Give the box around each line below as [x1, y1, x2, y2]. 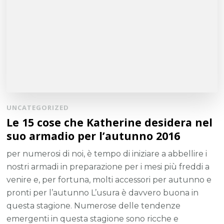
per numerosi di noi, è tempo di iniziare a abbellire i [6, 148, 207, 158]
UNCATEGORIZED [6, 102, 69, 112]
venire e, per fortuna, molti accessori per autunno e [6, 174, 212, 184]
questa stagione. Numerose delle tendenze [6, 200, 181, 210]
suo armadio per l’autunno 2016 [6, 128, 180, 143]
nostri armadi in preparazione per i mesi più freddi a [6, 161, 210, 171]
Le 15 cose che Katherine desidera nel [6, 114, 213, 129]
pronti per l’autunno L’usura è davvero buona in [6, 187, 199, 197]
